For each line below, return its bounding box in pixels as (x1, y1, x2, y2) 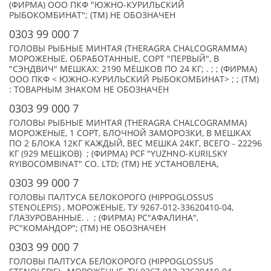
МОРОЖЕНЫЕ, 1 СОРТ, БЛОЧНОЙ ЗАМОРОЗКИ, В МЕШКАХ (9, 128, 251, 139)
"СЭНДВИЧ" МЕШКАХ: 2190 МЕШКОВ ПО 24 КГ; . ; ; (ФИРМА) (9, 64, 257, 74)
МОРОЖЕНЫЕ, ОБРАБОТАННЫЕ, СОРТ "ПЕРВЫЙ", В (9, 53, 219, 64)
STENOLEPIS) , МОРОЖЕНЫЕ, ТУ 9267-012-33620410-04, (9, 202, 233, 213)
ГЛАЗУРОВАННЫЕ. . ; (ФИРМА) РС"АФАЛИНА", (9, 212, 198, 223)
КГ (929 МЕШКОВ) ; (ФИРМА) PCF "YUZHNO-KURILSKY (9, 148, 227, 159)
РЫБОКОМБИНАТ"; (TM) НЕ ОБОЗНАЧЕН (9, 10, 175, 21)
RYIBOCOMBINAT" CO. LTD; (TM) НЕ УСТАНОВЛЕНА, (9, 158, 218, 169)
